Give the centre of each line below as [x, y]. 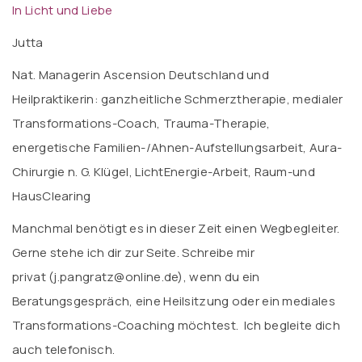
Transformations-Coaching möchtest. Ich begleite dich [176, 325]
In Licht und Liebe [63, 10]
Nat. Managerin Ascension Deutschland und [141, 75]
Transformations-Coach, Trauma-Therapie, [141, 123]
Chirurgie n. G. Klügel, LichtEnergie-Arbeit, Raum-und [164, 172]
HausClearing [52, 196]
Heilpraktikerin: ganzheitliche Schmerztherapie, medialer [178, 99]
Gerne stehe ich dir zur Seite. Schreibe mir [133, 253]
